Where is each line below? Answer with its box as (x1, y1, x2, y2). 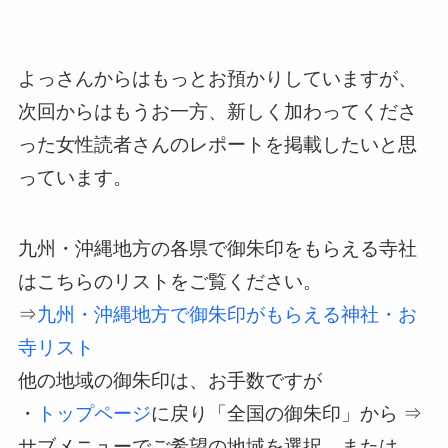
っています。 (17, 167, 132, 189)
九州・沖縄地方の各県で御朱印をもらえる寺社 (17, 238, 417, 260)
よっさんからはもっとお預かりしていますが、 (17, 68, 417, 90)
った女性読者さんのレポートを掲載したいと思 (17, 134, 417, 156)
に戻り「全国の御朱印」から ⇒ (150, 403, 422, 425)
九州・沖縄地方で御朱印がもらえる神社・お (36, 304, 417, 326)
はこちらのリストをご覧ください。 (17, 271, 322, 293)
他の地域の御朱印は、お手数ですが (17, 370, 322, 392)
